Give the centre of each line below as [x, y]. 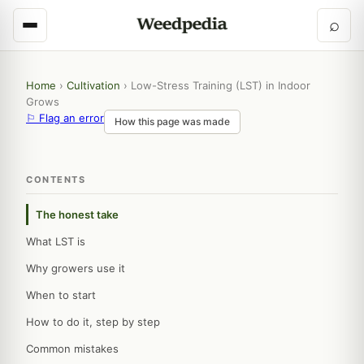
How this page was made [172, 121]
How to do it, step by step [93, 322]
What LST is [56, 241]
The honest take [77, 214]
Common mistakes [72, 349]
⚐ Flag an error [65, 118]
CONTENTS [56, 180]
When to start [61, 295]
